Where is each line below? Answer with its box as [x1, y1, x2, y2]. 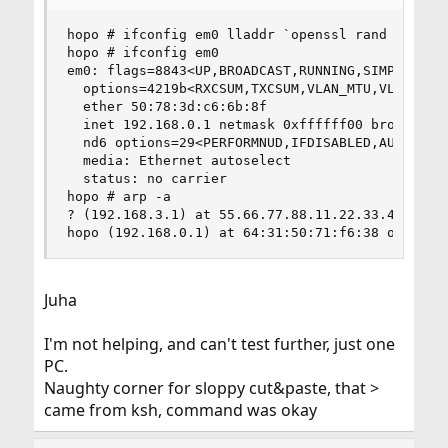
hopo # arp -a [66, 188, 171, 204]
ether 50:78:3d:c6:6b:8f [66, 98, 267, 114]
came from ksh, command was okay [43, 398, 317, 421]
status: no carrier [66, 170, 227, 186]
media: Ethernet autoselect [66, 152, 291, 168]
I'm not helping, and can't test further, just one [43, 332, 395, 355]
